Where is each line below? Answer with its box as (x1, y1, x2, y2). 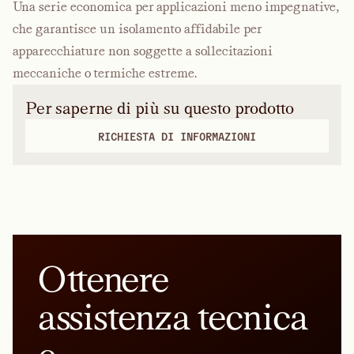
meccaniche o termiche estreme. (13, 66, 197, 81)
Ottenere (38, 258, 168, 299)
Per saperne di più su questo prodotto (25, 99, 294, 118)
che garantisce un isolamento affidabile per (13, 21, 262, 36)
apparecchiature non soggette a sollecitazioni (13, 43, 273, 58)
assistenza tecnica (38, 296, 309, 337)
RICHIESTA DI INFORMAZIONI (98, 129, 256, 143)
